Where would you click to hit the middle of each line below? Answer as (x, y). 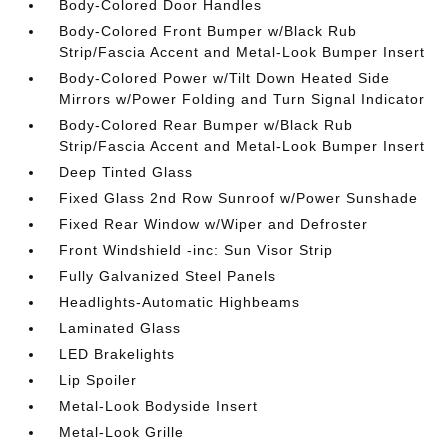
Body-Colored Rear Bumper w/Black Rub (206, 125)
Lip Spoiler (98, 380)
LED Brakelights (117, 354)
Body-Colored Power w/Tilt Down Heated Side (225, 78)
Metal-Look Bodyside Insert (159, 406)
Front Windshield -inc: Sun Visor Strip (196, 250)
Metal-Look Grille (122, 432)
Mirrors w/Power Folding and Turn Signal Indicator (242, 99)
